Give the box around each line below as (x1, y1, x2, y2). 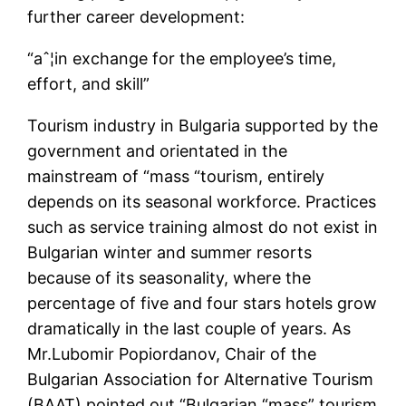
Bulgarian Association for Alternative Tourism (27, 370, 374, 390)
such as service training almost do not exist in (27, 217, 379, 237)
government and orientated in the (27, 141, 288, 161)
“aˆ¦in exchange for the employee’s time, (27, 49, 337, 69)
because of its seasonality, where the (27, 268, 312, 288)
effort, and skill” (27, 74, 150, 94)
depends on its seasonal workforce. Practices (27, 192, 377, 212)
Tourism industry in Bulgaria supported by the (27, 116, 379, 136)
